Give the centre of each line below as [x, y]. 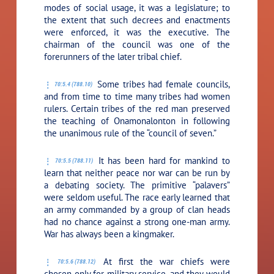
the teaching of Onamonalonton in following [137, 120]
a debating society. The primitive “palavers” [137, 185]
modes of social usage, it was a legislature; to [137, 7]
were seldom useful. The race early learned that [137, 197]
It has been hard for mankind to [162, 160]
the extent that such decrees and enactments [137, 20]
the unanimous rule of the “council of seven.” [131, 133]
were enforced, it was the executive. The [137, 32]
